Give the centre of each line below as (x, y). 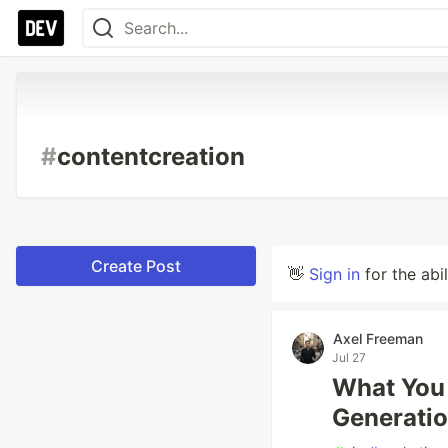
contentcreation (151, 156)
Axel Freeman (378, 338)
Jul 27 (349, 357)
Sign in (334, 274)
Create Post (136, 266)
